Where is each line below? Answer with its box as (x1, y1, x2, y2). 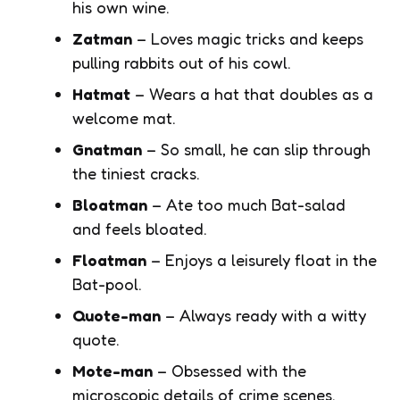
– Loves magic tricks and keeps (132, 28, 363, 48)
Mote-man (72, 360, 153, 380)
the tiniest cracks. (72, 162, 200, 183)
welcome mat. (72, 107, 176, 128)
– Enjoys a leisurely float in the (146, 249, 377, 270)
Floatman (72, 249, 146, 270)
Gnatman (72, 138, 142, 159)
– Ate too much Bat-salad (147, 194, 346, 214)
